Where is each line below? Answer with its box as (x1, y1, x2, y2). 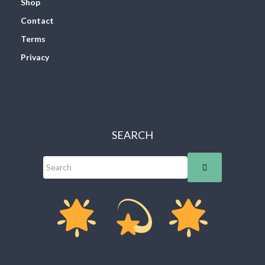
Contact (21, 15, 54, 25)
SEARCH (112, 128, 153, 141)
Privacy (21, 51, 49, 62)
